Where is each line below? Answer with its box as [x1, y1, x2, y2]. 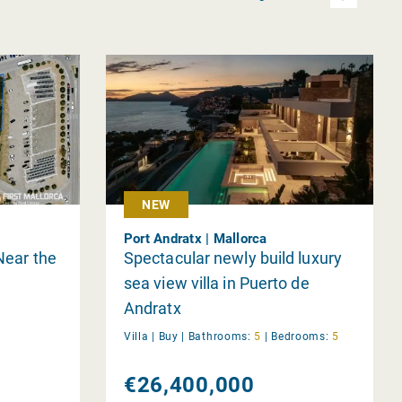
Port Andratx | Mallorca [123, 230, 267, 247]
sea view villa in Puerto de [123, 273, 310, 293]
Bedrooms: [271, 329, 329, 343]
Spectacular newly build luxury [123, 248, 342, 267]
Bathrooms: [188, 329, 251, 343]
